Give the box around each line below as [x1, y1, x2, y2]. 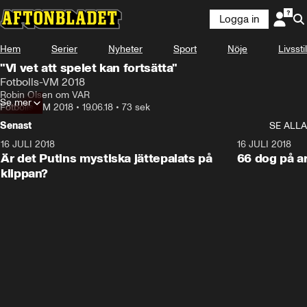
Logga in [219, 13, 259, 25]
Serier [51, 43, 77, 55]
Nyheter [108, 43, 143, 55]
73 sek [122, 101, 150, 113]
